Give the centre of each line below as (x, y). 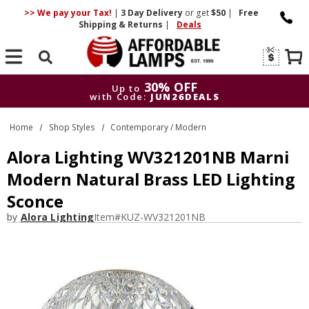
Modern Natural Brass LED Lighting (151, 179)
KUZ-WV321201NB (163, 217)
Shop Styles (72, 127)
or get (197, 13)
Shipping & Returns (122, 24)
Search (46, 76)
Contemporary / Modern (159, 127)
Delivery (164, 13)
